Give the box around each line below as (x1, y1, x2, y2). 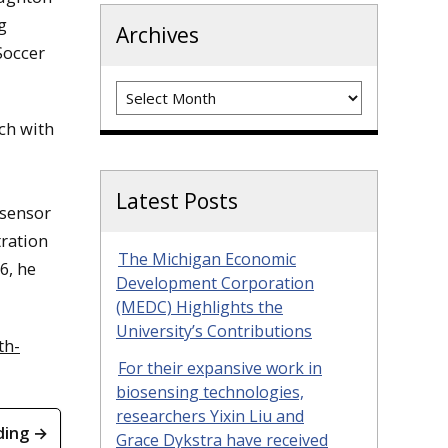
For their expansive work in (118, 357, 322, 380)
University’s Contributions (116, 320, 312, 343)
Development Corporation (116, 272, 314, 295)
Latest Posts (116, 187, 238, 216)
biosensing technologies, (116, 381, 304, 404)
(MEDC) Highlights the (116, 296, 283, 319)
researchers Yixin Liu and (116, 405, 304, 428)
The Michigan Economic (118, 248, 296, 271)
